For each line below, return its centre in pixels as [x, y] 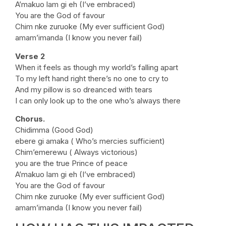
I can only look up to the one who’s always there [98, 100]
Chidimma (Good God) [54, 130]
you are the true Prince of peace [71, 163]
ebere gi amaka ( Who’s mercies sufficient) [90, 141]
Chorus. [30, 119]
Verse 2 [30, 56]
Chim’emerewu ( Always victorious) [76, 152]
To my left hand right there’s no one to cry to [92, 78]
